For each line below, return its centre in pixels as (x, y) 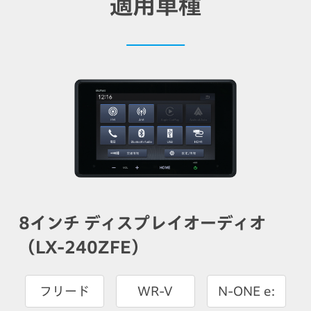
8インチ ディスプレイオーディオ (142, 222)
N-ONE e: (246, 291)
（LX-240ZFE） (83, 247)
